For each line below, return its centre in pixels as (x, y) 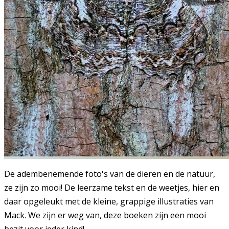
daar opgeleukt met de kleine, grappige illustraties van (109, 202)
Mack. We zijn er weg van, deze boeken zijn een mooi (105, 215)
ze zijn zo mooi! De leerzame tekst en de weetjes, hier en (112, 188)
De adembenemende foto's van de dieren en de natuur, (110, 174)
